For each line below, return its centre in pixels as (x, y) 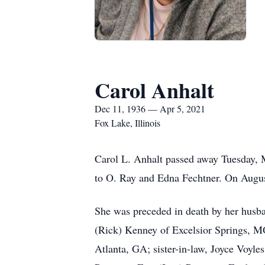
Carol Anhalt (154, 90)
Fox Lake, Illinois (127, 123)
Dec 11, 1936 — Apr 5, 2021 (150, 109)
